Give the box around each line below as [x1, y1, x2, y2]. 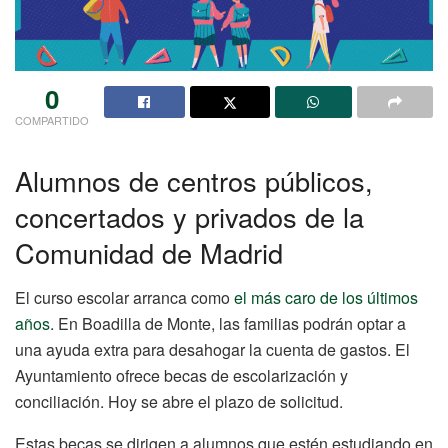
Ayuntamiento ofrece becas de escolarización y [15, 364, 348, 388]
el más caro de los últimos [234, 286, 418, 310]
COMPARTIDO [15, 111, 89, 128]
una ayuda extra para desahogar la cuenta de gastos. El [15, 338, 410, 362]
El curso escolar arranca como [15, 286, 234, 310]
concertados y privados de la [15, 197, 364, 237]
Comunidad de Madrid [15, 233, 283, 273]
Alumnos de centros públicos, [15, 161, 373, 201]
